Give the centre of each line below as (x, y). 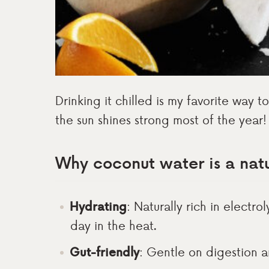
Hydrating (98, 206)
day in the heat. (113, 225)
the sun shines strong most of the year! (161, 119)
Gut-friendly (104, 251)
